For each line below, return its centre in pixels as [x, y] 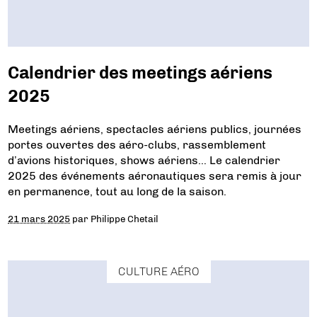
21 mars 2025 [39, 219]
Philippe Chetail [125, 219]
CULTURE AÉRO [158, 271]
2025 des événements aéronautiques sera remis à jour [155, 176]
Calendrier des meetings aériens [140, 73]
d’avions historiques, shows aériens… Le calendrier [144, 161]
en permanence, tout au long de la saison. [117, 192]
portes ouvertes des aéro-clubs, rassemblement [137, 145]
